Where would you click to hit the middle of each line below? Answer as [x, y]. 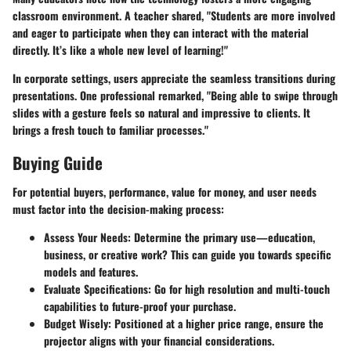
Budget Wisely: [78, 324]
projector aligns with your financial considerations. [159, 341]
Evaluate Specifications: [98, 289]
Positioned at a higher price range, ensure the [217, 324]
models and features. [91, 272]
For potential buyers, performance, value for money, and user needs [165, 192]
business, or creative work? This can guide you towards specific [188, 255]
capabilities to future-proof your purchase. [140, 306]
